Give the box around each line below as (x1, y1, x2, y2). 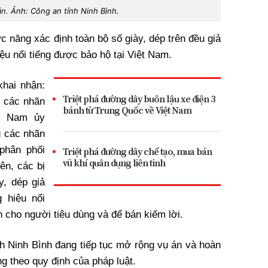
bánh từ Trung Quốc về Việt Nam (63, 103, 191, 117)
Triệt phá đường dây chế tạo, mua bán (63, 145, 212, 159)
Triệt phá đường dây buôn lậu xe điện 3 (63, 92, 215, 106)
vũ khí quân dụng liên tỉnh (63, 156, 165, 170)
